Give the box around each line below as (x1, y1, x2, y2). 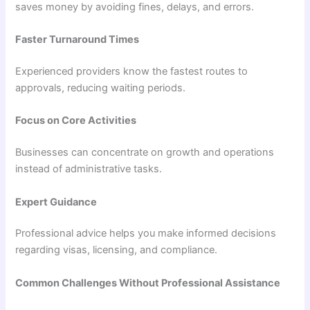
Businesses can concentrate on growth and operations (15, 146, 275, 159)
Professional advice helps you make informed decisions (15, 227, 277, 240)
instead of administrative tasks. (15, 163, 163, 176)
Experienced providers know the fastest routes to (15, 64, 248, 77)
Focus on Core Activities (15, 114, 137, 127)
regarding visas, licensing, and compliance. (15, 244, 218, 257)
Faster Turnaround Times (15, 33, 140, 46)
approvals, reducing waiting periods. (15, 81, 186, 94)
